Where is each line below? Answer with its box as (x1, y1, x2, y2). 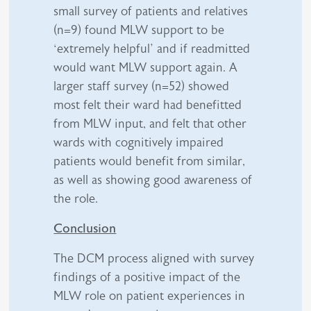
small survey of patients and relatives (53, 3, 249, 19)
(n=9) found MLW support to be (53, 22, 225, 37)
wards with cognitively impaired (53, 134, 224, 150)
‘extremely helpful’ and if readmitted (53, 40, 251, 56)
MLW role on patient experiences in (53, 287, 246, 303)
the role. (53, 190, 99, 206)
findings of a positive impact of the (53, 269, 241, 285)
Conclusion (53, 220, 117, 236)
